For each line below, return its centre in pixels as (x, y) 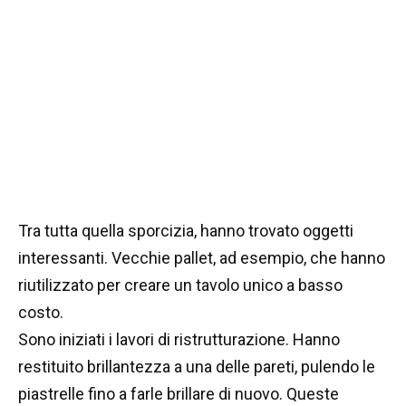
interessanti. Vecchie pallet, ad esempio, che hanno (202, 258)
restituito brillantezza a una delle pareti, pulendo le (197, 367)
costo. (41, 313)
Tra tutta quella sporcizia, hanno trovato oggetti (186, 231)
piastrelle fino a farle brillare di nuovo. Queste (179, 394)
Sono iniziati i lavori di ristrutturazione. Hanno (179, 340)
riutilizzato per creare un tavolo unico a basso (180, 285)
